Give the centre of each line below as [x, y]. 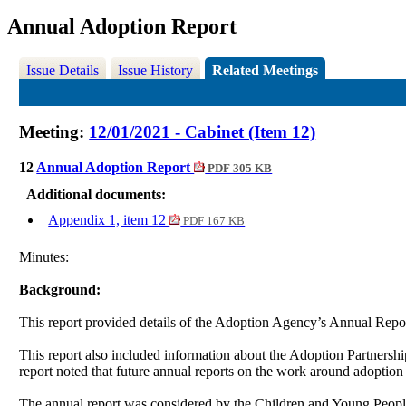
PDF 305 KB [239, 169]
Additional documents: [97, 195]
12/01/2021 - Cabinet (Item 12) [203, 132]
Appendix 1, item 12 [109, 220]
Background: [60, 290]
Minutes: [44, 257]
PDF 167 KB [213, 222]
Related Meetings [266, 71]
